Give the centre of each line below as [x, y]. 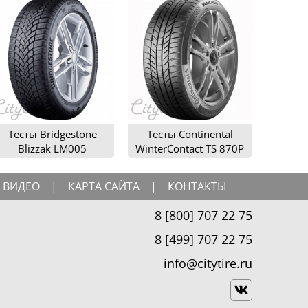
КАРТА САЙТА [104, 186]
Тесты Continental [190, 134]
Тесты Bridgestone [52, 134]
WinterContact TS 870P [190, 148]
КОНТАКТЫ [197, 186]
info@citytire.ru [208, 263]
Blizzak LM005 [52, 148]
